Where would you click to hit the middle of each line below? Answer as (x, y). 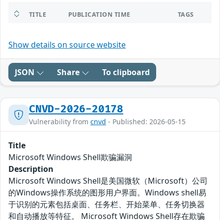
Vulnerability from (60, 122)
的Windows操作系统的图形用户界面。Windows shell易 (107, 193)
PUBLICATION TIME (99, 15)
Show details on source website (67, 45)
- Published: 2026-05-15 (146, 122)
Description (31, 169)
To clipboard (126, 72)
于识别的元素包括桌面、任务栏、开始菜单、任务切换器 (107, 205)
